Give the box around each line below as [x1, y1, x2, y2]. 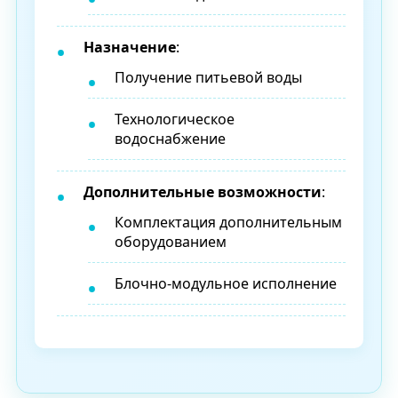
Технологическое [115, 108, 235, 129]
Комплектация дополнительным [115, 211, 342, 232]
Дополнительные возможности [84, 181, 322, 202]
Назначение [84, 36, 176, 57]
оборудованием [115, 231, 227, 251]
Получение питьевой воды [115, 67, 302, 87]
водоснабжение [115, 128, 226, 148]
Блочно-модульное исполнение [115, 273, 337, 293]
